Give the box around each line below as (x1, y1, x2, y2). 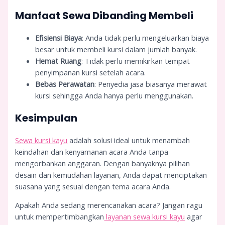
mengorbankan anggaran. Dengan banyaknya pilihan (15, 158, 190, 168)
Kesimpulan (15, 110, 78, 125)
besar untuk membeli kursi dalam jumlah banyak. (35, 44, 197, 54)
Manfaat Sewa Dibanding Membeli (15, 8, 194, 23)
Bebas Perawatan (35, 78, 95, 89)
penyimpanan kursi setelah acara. (35, 67, 146, 77)
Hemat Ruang (35, 55, 82, 66)
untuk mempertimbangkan (15, 211, 104, 222)
